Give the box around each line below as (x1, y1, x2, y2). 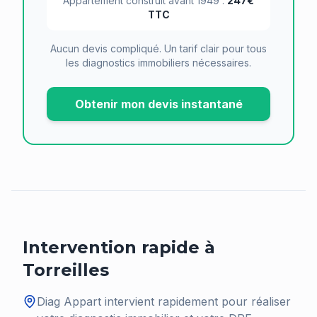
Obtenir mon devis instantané (74, 97, 243, 111)
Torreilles (23, 260, 109, 280)
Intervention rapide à (23, 237, 215, 258)
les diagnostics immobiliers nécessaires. (66, 57, 251, 69)
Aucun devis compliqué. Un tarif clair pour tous (50, 42, 267, 54)
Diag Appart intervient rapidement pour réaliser (37, 294, 291, 309)
